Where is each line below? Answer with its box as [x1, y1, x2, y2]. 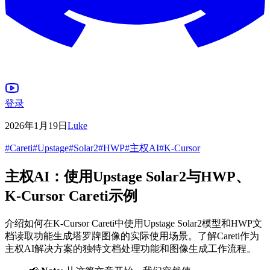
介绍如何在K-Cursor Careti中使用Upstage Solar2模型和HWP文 [5, 218, 262, 228]
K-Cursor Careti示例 [5, 187, 137, 204]
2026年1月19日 [5, 121, 67, 131]
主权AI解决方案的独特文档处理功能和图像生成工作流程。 [5, 243, 256, 254]
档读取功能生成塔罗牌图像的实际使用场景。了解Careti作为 [5, 230, 259, 241]
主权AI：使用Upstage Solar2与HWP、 [5, 168, 250, 184]
